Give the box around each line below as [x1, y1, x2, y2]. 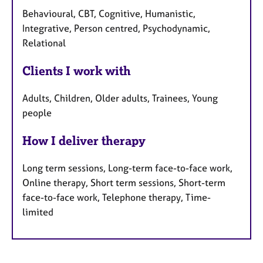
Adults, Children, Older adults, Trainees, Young [22, 92, 218, 104]
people [22, 106, 52, 119]
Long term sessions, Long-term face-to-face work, [22, 161, 232, 174]
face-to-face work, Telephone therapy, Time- [22, 191, 211, 203]
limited [22, 205, 53, 218]
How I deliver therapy [22, 133, 146, 148]
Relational [22, 37, 66, 49]
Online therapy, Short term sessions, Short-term [22, 176, 225, 188]
